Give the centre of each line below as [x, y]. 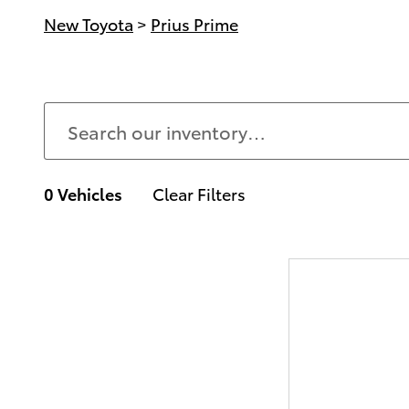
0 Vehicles [83, 193]
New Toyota [89, 23]
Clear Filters [199, 193]
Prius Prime [194, 23]
